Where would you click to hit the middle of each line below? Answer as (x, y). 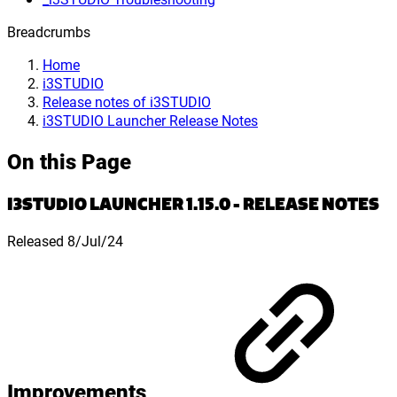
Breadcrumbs (49, 31)
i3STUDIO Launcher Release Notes (150, 120)
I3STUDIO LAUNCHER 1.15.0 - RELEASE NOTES (193, 203)
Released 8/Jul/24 (65, 240)
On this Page (69, 161)
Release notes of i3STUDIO (127, 101)
